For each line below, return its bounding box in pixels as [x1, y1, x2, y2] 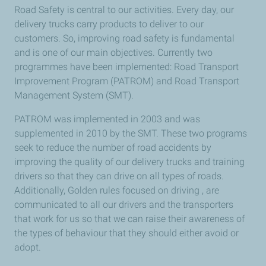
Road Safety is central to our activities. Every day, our [14, 4, 234, 15]
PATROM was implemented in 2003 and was [14, 113, 200, 125]
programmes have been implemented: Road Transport [14, 61, 239, 72]
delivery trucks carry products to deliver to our [14, 18, 204, 30]
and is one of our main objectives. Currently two [14, 47, 213, 58]
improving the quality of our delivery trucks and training [14, 156, 245, 167]
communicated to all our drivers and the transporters [14, 199, 233, 210]
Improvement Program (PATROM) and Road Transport [14, 75, 239, 87]
